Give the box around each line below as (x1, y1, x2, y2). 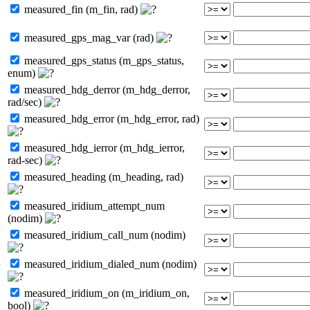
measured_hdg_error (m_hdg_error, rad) (21, 112, 199, 125)
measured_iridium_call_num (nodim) (21, 228, 185, 241)
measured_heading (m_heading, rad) (21, 170, 183, 183)
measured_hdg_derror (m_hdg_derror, (21, 83, 190, 95)
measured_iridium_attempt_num (21, 199, 165, 212)
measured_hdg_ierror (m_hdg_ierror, (21, 141, 185, 154)
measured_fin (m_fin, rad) (21, 3, 140, 15)
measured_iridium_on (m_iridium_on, (21, 286, 190, 299)
